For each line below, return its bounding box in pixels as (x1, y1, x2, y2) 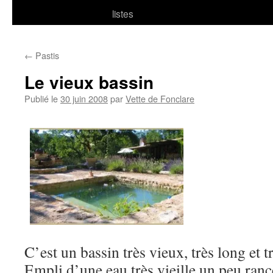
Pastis (33, 49, 59, 62)
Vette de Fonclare (126, 92, 194, 105)
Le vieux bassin (24, 69, 154, 94)
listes (112, 7, 133, 20)
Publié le (24, 92, 58, 105)
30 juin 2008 (60, 92, 108, 105)
